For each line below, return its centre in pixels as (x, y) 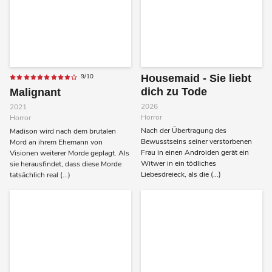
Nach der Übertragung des (184, 131)
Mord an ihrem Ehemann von (56, 142)
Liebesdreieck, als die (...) (181, 175)
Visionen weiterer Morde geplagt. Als (70, 153)
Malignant (35, 93)
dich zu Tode (174, 92)
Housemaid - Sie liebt (196, 79)
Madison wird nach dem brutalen (63, 131)
